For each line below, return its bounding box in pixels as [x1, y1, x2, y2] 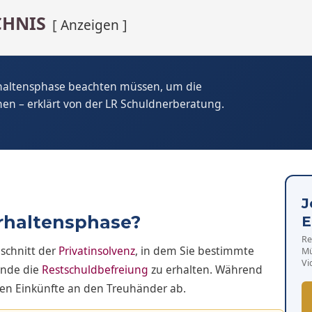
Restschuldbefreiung [42, 262, 148, 277]
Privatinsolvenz [58, 243, 135, 258]
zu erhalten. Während [148, 262, 263, 277]
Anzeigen [61, 15, 119, 34]
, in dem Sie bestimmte [135, 243, 254, 258]
